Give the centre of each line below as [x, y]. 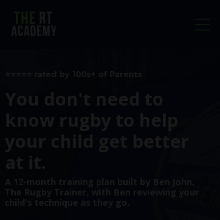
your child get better [97, 141]
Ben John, [174, 181]
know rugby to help [92, 120]
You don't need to [84, 99]
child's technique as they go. [67, 202]
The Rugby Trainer [46, 192]
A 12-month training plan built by [78, 181]
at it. [26, 162]
